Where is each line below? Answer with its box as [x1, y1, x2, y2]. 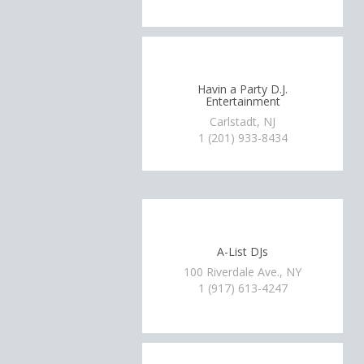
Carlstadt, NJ [210, 114, 276, 129]
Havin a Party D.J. [197, 80, 288, 97]
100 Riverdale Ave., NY [184, 264, 302, 279]
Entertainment [205, 93, 280, 109]
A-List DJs [217, 243, 269, 259]
